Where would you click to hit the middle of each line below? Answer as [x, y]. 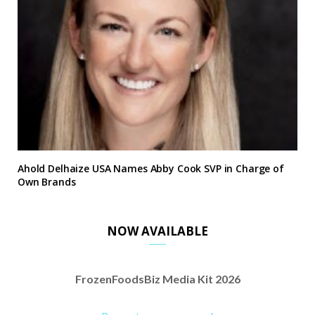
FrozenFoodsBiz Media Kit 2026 [157, 278]
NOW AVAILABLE [157, 231]
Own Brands [47, 181]
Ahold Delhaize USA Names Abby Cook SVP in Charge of [151, 168]
